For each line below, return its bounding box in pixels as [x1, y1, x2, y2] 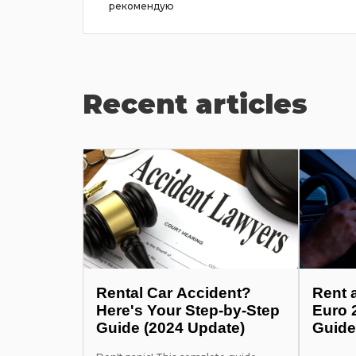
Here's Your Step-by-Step [96, 302, 280, 319]
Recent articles [83, 87, 308, 121]
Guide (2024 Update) [96, 319, 245, 336]
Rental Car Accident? [96, 284, 251, 301]
